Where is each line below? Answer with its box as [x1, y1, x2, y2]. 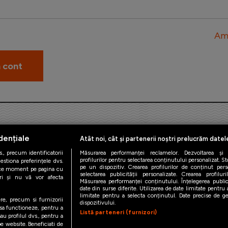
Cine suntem [167, 190, 208, 198]
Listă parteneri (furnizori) [79, 209, 157, 216]
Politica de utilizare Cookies [69, 190, 157, 198]
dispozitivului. [79, 199, 116, 207]
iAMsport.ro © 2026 [72, 170, 156, 181]
